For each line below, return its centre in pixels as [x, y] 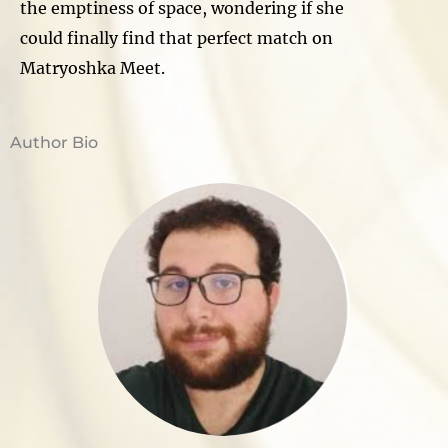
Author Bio [54, 142]
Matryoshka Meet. [92, 67]
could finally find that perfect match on [176, 37]
